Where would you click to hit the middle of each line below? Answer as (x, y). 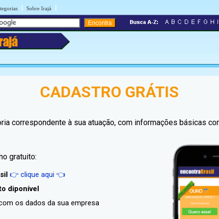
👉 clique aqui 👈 (37, 174)
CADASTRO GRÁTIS (109, 92)
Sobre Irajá (39, 8)
